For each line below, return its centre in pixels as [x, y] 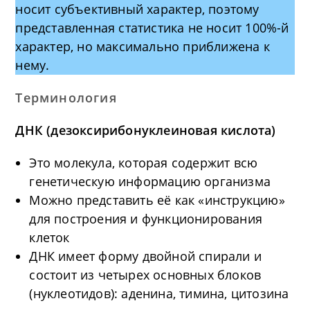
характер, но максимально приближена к [143, 46]
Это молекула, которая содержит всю [144, 163]
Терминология [66, 98]
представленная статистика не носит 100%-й [152, 28]
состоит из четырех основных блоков [145, 275]
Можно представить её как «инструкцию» [157, 200]
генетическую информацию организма [150, 181]
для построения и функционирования [146, 219]
